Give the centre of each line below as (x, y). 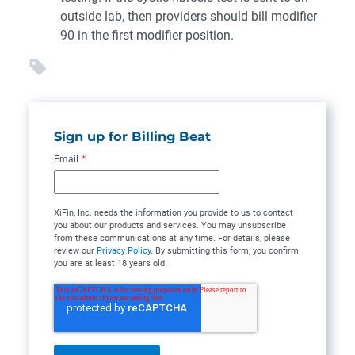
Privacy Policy (124, 251)
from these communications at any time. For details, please (172, 239)
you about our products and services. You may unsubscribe (170, 226)
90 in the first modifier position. (147, 35)
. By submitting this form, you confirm (225, 251)
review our (75, 251)
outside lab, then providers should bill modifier (189, 16)
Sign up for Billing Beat (132, 136)
